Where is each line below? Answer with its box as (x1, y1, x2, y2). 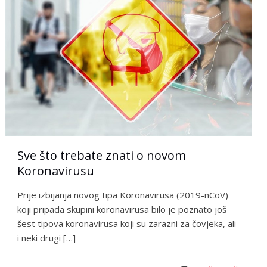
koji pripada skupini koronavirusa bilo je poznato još (17, 203, 227, 215)
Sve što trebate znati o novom (17, 147, 187, 163)
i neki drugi (17, 231, 61, 244)
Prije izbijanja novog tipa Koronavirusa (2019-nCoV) (17, 188, 229, 201)
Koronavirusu (17, 162, 95, 179)
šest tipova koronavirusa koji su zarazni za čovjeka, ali (17, 217, 237, 229)
